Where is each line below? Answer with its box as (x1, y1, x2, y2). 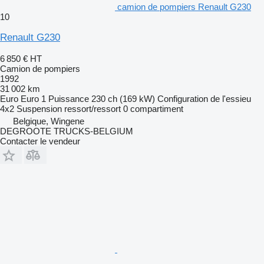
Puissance (48, 94, 89, 104)
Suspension (16, 104, 62, 114)
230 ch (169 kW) (91, 94, 155, 104)
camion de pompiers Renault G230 (117, 2, 251, 12)
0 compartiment (123, 104, 183, 114)
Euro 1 (21, 94, 46, 104)
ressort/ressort (64, 104, 121, 114)
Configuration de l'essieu (157, 94, 251, 104)
